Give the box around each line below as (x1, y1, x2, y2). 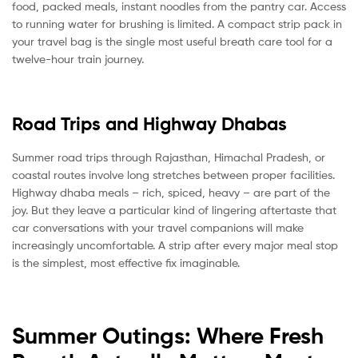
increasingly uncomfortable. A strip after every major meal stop (12, 237, 338, 252)
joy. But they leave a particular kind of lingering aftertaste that (12, 202, 336, 217)
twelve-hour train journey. (12, 52, 144, 66)
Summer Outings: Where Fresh (12, 321, 324, 349)
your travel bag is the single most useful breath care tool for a (12, 34, 332, 49)
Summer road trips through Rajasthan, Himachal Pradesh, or (12, 149, 325, 164)
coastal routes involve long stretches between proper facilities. (12, 167, 335, 181)
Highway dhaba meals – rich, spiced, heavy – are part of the (12, 185, 330, 199)
